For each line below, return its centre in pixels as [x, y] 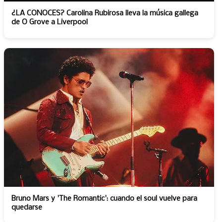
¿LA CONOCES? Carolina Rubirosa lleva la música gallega [105, 13]
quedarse [27, 208]
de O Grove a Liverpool [50, 22]
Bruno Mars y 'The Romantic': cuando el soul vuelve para [104, 199]
